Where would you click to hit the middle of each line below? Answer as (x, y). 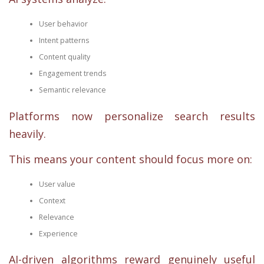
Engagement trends (72, 74)
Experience (58, 234)
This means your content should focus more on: (131, 159)
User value (57, 184)
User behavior (63, 24)
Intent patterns (64, 41)
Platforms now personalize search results (132, 116)
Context (52, 201)
